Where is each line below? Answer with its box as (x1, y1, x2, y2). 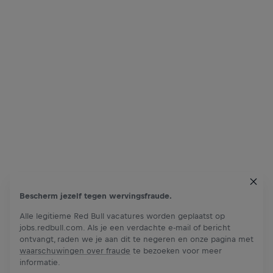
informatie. (19, 258, 60, 267)
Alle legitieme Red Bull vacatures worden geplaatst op (19, 211, 225, 221)
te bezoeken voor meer (130, 246, 222, 255)
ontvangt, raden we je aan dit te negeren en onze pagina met (19, 235, 253, 244)
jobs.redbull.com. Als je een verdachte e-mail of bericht (19, 223, 230, 232)
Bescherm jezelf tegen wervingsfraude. (19, 191, 172, 200)
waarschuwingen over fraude (19, 246, 130, 255)
